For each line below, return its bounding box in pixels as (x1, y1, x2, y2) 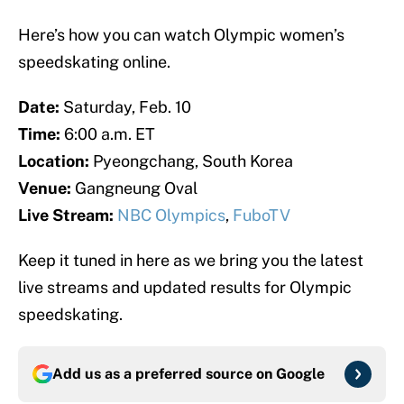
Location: (18, 151, 89, 171)
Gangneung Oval (71, 179, 197, 198)
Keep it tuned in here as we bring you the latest (18, 251, 363, 271)
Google (276, 365, 325, 383)
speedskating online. (18, 52, 170, 72)
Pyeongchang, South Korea (89, 151, 293, 171)
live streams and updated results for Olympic (18, 278, 352, 298)
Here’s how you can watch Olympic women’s (18, 25, 344, 45)
